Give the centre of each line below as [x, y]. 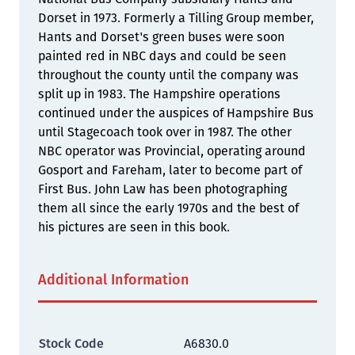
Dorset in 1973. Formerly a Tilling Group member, [176, 18]
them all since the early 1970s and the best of [168, 208]
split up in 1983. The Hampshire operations [159, 94]
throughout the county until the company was [168, 75]
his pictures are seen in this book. [134, 227]
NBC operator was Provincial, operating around [172, 151]
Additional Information [114, 280]
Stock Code [71, 344]
